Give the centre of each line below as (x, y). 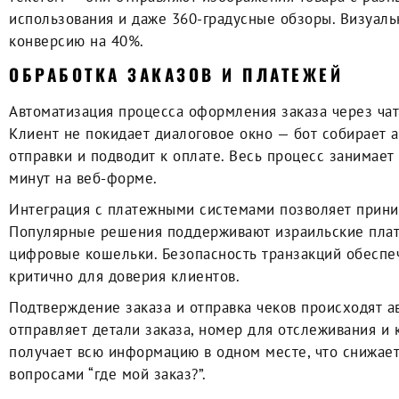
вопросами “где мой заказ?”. (108, 374)
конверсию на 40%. (77, 41)
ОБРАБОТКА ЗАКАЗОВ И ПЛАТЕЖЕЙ (176, 73)
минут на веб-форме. (83, 178)
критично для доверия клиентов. (124, 276)
